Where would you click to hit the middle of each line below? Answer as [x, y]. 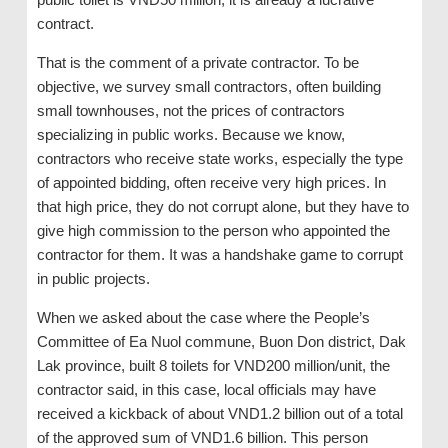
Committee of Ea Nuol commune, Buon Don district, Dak [221, 342]
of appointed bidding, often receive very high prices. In [211, 183]
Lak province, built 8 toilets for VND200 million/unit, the [213, 366]
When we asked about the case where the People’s [203, 318]
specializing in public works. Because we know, [190, 135]
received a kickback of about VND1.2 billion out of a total [219, 414]
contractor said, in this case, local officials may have [206, 390]
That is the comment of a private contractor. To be [197, 63]
